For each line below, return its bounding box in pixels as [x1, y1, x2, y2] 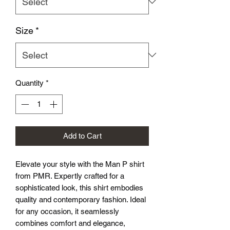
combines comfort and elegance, [15, 219, 125, 228]
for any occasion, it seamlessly [15, 207, 119, 216]
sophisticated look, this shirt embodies [15, 183, 143, 193]
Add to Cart [63, 131, 102, 141]
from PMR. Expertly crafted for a [15, 171, 124, 181]
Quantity [15, 78, 44, 87]
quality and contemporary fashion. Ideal [15, 195, 146, 204]
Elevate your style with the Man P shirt [15, 160, 144, 169]
